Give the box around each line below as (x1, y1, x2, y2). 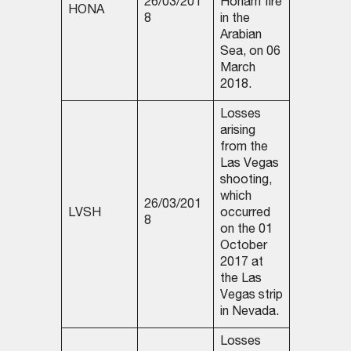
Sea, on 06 (219, 46, 280, 60)
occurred (219, 208, 270, 221)
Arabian (219, 30, 262, 43)
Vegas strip (219, 290, 283, 303)
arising (219, 125, 255, 139)
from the (219, 142, 268, 155)
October (219, 241, 267, 254)
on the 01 (219, 224, 273, 237)
